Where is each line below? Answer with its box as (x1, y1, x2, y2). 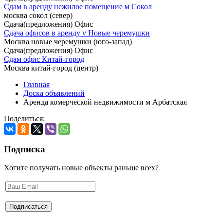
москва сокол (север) (4, 11, 73, 19)
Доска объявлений (23, 89, 85, 97)
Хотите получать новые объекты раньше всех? (4, 163, 159, 172)
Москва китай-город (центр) (4, 63, 98, 72)
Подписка (4, 144, 45, 154)
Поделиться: (4, 114, 45, 123)
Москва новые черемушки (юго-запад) (4, 37, 132, 46)
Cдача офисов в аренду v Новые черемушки (4, 28, 150, 37)
